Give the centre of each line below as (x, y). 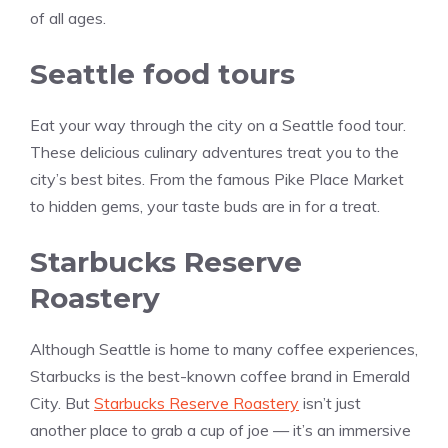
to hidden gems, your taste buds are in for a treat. (205, 205)
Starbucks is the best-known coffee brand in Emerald (220, 375)
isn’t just (330, 402)
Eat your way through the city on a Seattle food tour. (218, 124)
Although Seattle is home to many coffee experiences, (224, 348)
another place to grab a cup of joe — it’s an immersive (220, 429)
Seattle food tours (162, 73)
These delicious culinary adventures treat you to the (214, 151)
